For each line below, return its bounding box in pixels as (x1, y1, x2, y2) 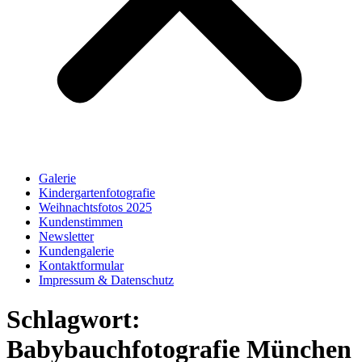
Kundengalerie (39, 244, 114, 258)
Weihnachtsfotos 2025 (39, 200, 152, 214)
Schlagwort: (6, 305, 141, 335)
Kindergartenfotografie (39, 186, 155, 200)
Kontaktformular (39, 259, 124, 272)
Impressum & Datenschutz (39, 273, 174, 287)
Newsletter (39, 229, 94, 243)
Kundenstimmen (39, 215, 123, 229)
